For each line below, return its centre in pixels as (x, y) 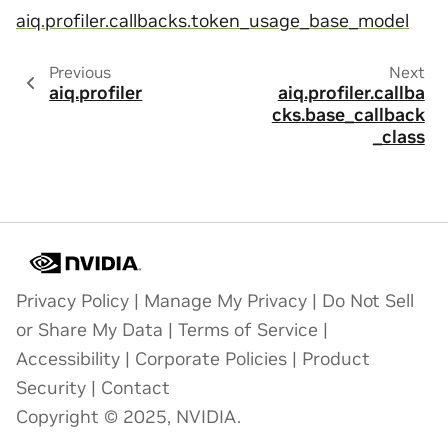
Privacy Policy (72, 301)
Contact (135, 388)
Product (336, 359)
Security (51, 388)
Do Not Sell (368, 301)
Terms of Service (248, 330)
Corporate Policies (211, 359)
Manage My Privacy (225, 301)
